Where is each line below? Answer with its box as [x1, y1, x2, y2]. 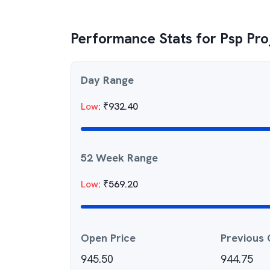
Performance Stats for [71, 29, 220, 48]
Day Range [81, 73, 134, 87]
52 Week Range [81, 151, 158, 165]
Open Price [81, 231, 136, 245]
